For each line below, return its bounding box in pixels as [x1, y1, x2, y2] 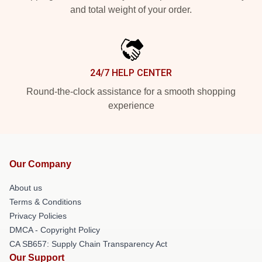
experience [108, 101, 154, 111]
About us [9, 183, 42, 192]
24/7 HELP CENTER [90, 67, 172, 78]
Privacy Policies [9, 211, 67, 220]
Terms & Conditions [9, 197, 81, 206]
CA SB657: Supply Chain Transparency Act [9, 239, 167, 249]
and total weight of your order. [70, 5, 192, 15]
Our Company [9, 159, 71, 169]
